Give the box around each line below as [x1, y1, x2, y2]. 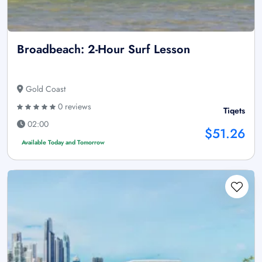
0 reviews [56, 100, 91, 112]
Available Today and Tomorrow [21, 137, 105, 147]
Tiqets [223, 104, 245, 116]
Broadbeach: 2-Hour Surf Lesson [17, 40, 190, 58]
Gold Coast [23, 82, 65, 95]
